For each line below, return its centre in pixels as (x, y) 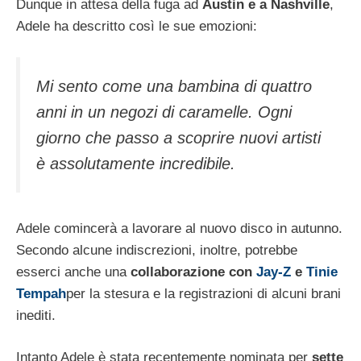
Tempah (41, 293)
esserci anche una (73, 272)
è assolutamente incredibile (133, 164)
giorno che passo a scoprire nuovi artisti (178, 138)
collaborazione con (193, 272)
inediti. (36, 315)
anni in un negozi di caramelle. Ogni (164, 112)
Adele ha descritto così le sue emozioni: (137, 26)
